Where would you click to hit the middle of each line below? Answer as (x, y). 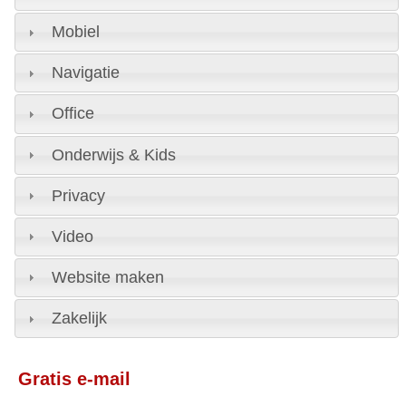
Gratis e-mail (74, 378)
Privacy (78, 195)
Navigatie (85, 73)
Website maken (107, 277)
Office (72, 114)
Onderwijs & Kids (113, 155)
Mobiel (75, 32)
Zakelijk (79, 319)
